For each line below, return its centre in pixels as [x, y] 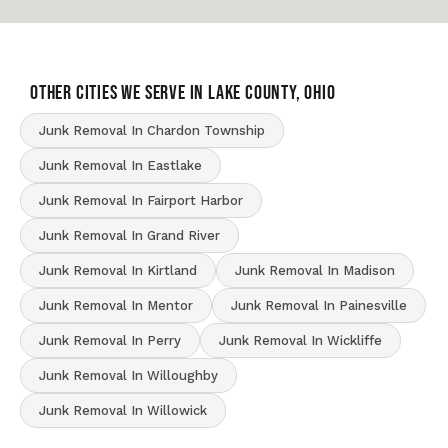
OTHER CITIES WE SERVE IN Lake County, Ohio [183, 93]
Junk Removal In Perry [110, 340]
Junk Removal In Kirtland [118, 270]
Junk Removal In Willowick [123, 410]
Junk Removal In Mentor [116, 305]
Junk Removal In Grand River [129, 235]
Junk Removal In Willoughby [128, 375]
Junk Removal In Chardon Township [152, 130]
